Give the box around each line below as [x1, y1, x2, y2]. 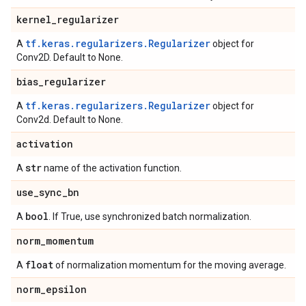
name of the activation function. [42, 163, 182, 173]
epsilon [46, 283, 87, 296]
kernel [16, 13, 51, 26]
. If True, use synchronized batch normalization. [48, 211, 251, 222]
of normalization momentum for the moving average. [53, 260, 286, 270]
